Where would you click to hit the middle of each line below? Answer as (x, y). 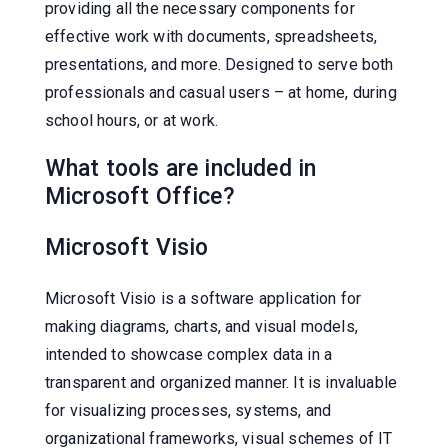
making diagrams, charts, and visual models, (201, 326)
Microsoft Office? (140, 196)
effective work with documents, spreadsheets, (211, 36)
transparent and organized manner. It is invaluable (221, 382)
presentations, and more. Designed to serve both (219, 64)
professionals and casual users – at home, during (221, 92)
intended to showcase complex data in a (189, 354)
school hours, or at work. (132, 120)
